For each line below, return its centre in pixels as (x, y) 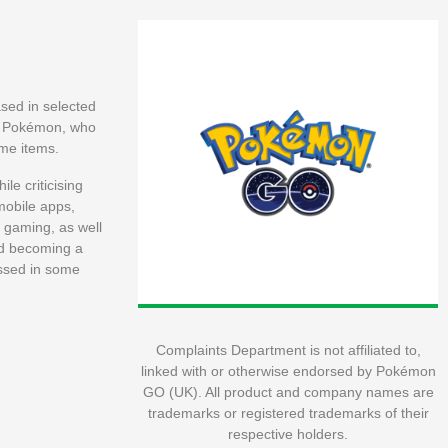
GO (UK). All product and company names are (288, 391)
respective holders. (288, 433)
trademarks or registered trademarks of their (288, 412)
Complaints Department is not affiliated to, (288, 349)
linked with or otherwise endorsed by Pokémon (288, 370)
